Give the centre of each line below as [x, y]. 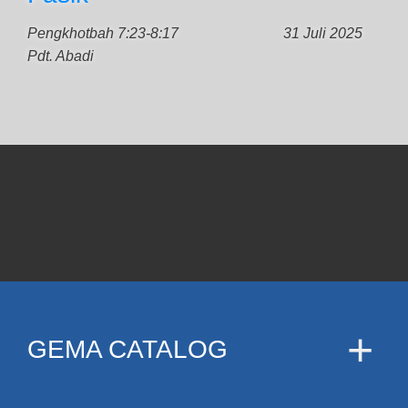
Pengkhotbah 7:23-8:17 [103, 33]
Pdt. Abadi [61, 56]
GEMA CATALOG [127, 349]
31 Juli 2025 [323, 33]
